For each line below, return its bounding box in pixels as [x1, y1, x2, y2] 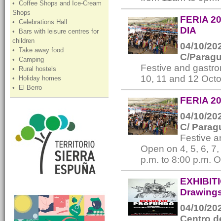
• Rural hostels [12, 65, 58, 73]
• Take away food [12, 46, 66, 54]
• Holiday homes [12, 74, 63, 82]
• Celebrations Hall [12, 18, 69, 26]
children [12, 37, 37, 44]
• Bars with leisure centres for [12, 28, 99, 35]
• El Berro [12, 84, 44, 91]
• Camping [12, 56, 46, 63]
